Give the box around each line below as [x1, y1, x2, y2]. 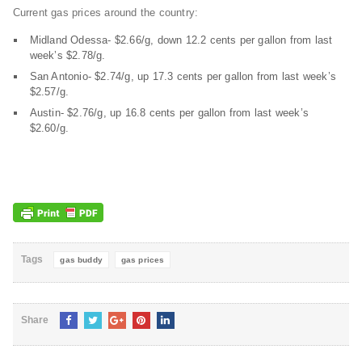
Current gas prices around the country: [12, 6, 199, 19]
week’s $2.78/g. [29, 49, 106, 62]
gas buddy [60, 255, 103, 265]
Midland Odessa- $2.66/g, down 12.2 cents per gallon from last [29, 34, 333, 47]
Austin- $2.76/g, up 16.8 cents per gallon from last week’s [29, 107, 309, 120]
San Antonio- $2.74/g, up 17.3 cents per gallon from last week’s [29, 70, 336, 83]
